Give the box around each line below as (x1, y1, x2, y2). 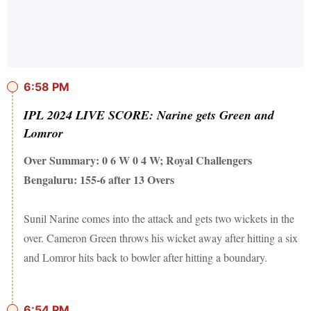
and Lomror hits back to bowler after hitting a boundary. (24, 250, 271, 265)
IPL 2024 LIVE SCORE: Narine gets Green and (24, 106, 274, 124)
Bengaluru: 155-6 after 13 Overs (24, 171, 174, 188)
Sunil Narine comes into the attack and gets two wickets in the (24, 211, 294, 226)
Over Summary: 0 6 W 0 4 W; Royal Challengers (24, 152, 252, 169)
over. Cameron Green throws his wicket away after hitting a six (24, 230, 298, 246)
